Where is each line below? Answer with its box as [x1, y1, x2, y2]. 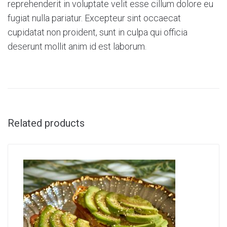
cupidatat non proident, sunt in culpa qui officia [8, 27, 187, 37]
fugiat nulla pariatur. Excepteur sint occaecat [8, 13, 181, 23]
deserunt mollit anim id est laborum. [8, 41, 146, 52]
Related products [8, 117, 85, 129]
